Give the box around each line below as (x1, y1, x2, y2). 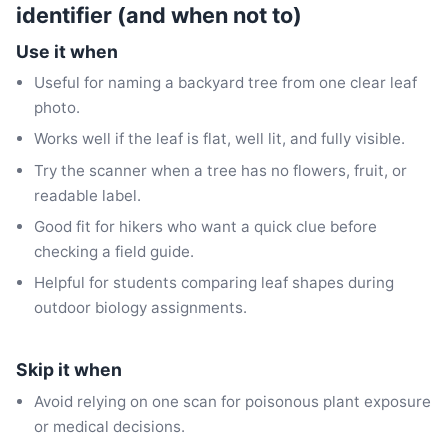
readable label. (34, 185, 142, 205)
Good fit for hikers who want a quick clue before (34, 216, 378, 236)
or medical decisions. (34, 416, 186, 436)
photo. (34, 98, 81, 118)
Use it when (16, 40, 118, 62)
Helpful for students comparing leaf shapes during (34, 272, 395, 292)
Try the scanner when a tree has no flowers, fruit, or (34, 160, 408, 180)
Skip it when (16, 358, 122, 380)
